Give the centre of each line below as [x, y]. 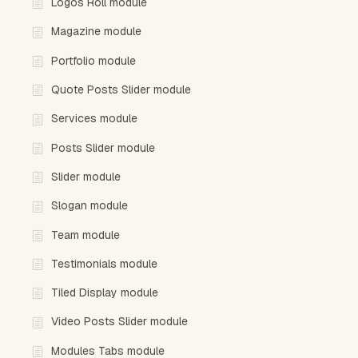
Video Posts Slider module [119, 322]
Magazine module [96, 32]
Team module [86, 235]
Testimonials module [104, 263]
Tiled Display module [105, 293]
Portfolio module [93, 60]
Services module [94, 119]
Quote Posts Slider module [121, 90]
